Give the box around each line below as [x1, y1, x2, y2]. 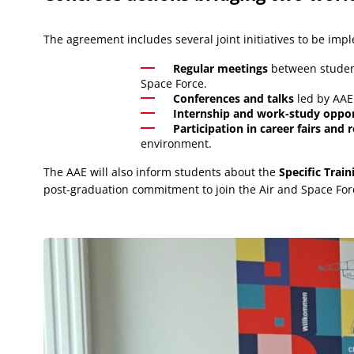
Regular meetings [173, 61, 269, 77]
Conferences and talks [173, 91, 295, 107]
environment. [141, 136, 213, 152]
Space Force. [141, 76, 208, 92]
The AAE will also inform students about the [43, 164, 280, 180]
